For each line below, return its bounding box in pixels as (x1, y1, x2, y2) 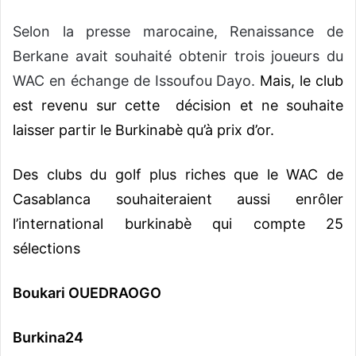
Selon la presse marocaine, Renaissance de (13, 22, 343, 40)
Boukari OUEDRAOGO (13, 284, 161, 301)
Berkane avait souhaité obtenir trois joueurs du (13, 47, 343, 64)
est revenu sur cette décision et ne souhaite (13, 96, 343, 114)
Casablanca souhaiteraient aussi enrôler (13, 190, 343, 207)
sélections (13, 239, 80, 257)
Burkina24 (13, 328, 83, 346)
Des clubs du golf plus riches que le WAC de (13, 165, 343, 183)
